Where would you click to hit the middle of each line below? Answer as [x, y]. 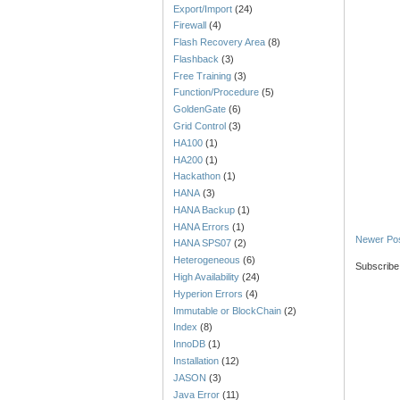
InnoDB [190, 344]
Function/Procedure [217, 92]
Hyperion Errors [208, 293]
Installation [196, 360]
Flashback [196, 58]
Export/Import [203, 8]
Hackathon [197, 176]
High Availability [207, 277]
